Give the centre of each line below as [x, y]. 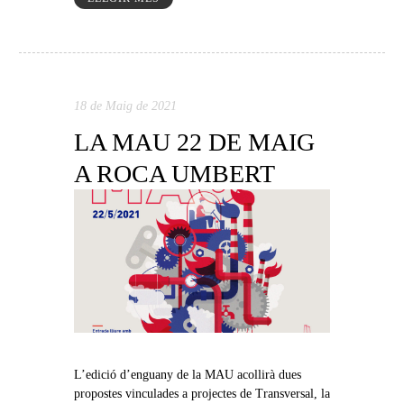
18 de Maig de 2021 [125, 106]
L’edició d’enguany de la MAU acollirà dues [187, 375]
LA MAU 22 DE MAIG [194, 142]
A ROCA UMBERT [174, 173]
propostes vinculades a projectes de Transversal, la [202, 394]
